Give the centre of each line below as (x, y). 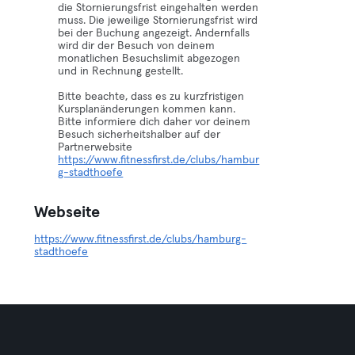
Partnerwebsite (95, 147)
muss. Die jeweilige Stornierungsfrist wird (158, 21)
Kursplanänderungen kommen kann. (147, 109)
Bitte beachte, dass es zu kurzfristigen (151, 97)
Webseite (67, 212)
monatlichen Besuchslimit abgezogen (149, 59)
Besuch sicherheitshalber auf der (139, 135)
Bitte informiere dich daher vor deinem (155, 122)
